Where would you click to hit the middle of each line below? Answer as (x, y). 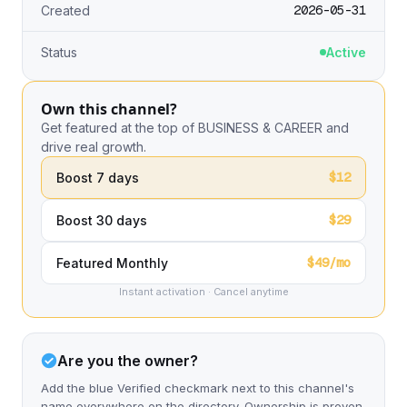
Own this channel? (109, 109)
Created (65, 10)
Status (59, 52)
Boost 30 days (102, 220)
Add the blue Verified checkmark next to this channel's (198, 388)
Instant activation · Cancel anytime (203, 292)
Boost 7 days (98, 178)
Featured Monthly (112, 263)
